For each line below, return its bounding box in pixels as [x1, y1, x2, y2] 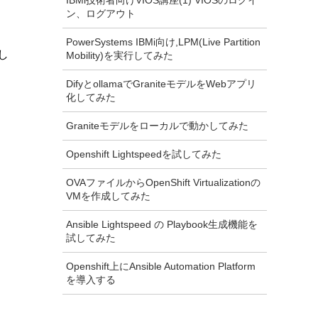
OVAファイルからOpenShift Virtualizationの [66, 177, 261, 188]
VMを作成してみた [66, 190, 150, 202]
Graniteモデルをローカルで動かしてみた [66, 120, 248, 131]
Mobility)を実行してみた [66, 50, 173, 61]
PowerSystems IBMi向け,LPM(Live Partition [66, 36, 261, 48]
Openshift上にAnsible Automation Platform [66, 261, 256, 272]
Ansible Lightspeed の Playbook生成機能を [66, 219, 258, 230]
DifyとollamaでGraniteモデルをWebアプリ [66, 78, 256, 89]
